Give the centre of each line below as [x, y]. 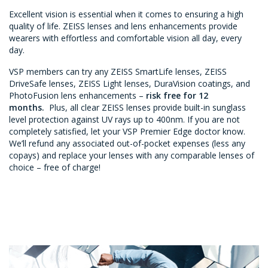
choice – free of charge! [55, 167]
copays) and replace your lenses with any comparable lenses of [132, 156]
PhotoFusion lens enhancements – [77, 96]
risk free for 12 [177, 96]
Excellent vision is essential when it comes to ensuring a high [126, 14]
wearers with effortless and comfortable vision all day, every [125, 38]
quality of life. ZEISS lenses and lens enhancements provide [123, 26]
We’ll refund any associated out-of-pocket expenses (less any [127, 144]
